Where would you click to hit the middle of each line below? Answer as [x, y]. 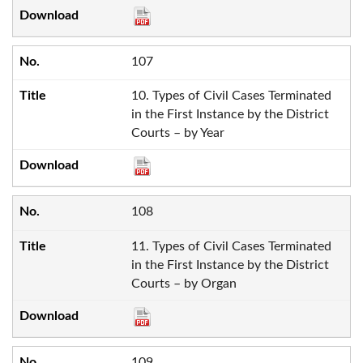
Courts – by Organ [184, 284]
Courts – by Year [177, 133]
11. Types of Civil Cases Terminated [231, 246]
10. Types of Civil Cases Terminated [231, 96]
